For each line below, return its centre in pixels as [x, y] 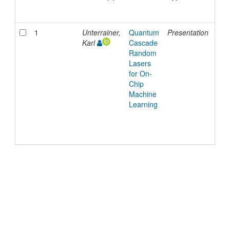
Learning [143, 104]
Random [142, 53]
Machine [142, 94]
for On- [140, 74]
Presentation [188, 33]
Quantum [144, 33]
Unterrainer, [101, 33]
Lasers [140, 63]
